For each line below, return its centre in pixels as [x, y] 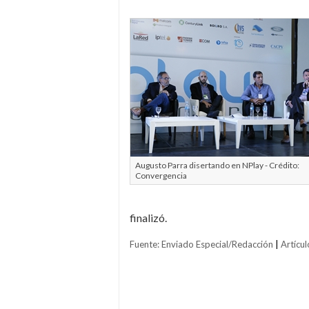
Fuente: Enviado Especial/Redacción [201, 244]
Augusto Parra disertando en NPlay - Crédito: [217, 165]
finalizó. [148, 218]
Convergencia [161, 176]
